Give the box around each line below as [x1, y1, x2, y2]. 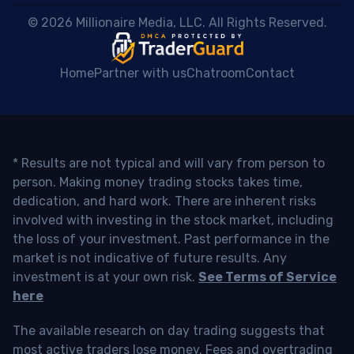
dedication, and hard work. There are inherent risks [13, 194, 316, 209]
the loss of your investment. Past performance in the [13, 232, 330, 247]
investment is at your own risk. [13, 269, 198, 285]
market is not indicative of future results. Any [13, 250, 287, 266]
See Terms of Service [198, 269, 337, 285]
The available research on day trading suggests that [13, 323, 325, 339]
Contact [245, 66, 295, 81]
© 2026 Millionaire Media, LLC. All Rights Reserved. [27, 15, 330, 31]
